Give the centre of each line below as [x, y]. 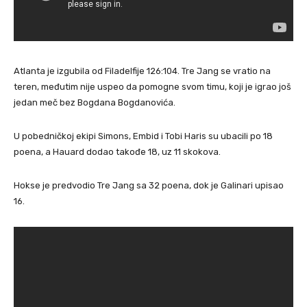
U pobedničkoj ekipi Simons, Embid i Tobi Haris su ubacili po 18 [143, 136]
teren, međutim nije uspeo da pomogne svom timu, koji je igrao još [152, 87]
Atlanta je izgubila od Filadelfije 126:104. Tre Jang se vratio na [142, 71]
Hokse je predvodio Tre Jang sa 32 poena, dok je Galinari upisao [149, 186]
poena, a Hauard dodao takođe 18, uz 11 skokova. [117, 152]
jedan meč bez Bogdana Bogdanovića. [95, 103]
